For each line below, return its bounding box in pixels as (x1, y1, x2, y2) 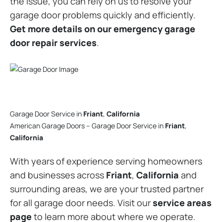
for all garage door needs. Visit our (10, 197, 153, 209)
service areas (153, 197, 212, 209)
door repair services (10, 36, 97, 49)
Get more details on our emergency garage (10, 22, 195, 35)
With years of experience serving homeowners (10, 155, 202, 167)
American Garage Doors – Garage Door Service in (10, 121, 165, 130)
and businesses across (10, 169, 106, 181)
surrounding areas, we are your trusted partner (10, 183, 204, 195)
